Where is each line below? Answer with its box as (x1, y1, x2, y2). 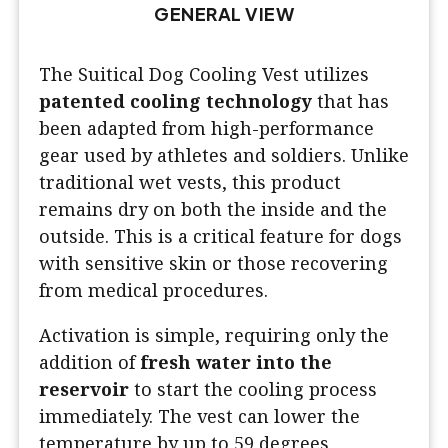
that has (312, 89, 389, 114)
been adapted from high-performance (39, 116, 374, 141)
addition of (39, 350, 140, 375)
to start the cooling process (129, 377, 377, 402)
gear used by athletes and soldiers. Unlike (39, 143, 409, 168)
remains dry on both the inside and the (39, 197, 387, 222)
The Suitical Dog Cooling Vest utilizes (39, 62, 369, 87)
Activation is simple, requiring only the (39, 323, 389, 348)
